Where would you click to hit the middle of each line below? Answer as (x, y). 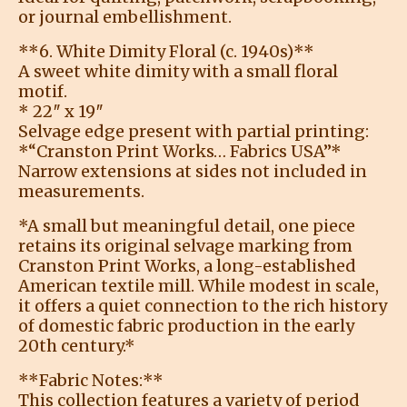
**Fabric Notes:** (91, 380)
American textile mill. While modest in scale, (199, 285)
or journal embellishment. (125, 16)
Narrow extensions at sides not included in (193, 171)
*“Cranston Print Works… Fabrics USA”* (180, 151)
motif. (43, 91)
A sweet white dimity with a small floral (178, 71)
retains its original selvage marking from (185, 245)
